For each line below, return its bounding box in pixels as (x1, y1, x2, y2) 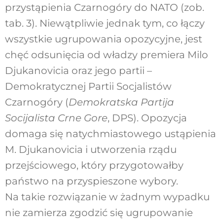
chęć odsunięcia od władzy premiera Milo (4, 49, 208, 61)
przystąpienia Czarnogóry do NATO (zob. (4, 1, 204, 14)
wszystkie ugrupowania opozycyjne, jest (4, 33, 202, 45)
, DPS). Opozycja (107, 112, 187, 124)
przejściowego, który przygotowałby (4, 159, 184, 172)
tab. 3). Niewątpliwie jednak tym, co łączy (4, 17, 205, 30)
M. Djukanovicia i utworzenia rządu (4, 144, 177, 156)
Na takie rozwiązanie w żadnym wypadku (4, 191, 210, 203)
